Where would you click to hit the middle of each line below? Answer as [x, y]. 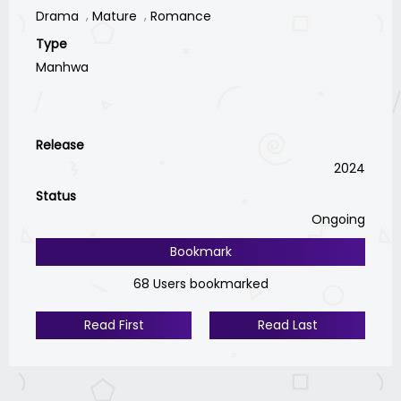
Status [56, 196]
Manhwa [62, 67]
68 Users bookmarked [200, 283]
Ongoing [338, 219]
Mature [115, 16]
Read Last [287, 324]
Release [60, 145]
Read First [114, 324]
